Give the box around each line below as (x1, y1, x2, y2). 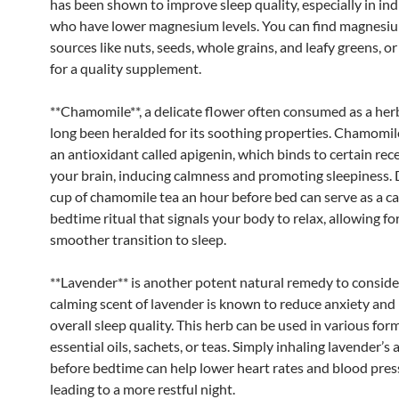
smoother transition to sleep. (50, 230, 226, 248)
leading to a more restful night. (50, 379, 235, 397)
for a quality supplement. (50, 59, 201, 77)
